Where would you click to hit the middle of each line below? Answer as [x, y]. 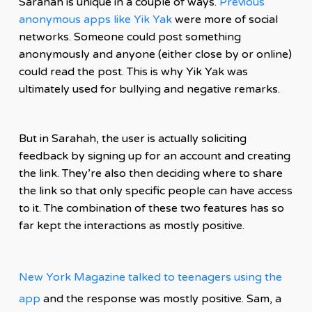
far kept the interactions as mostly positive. [131, 225]
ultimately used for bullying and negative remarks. [149, 89]
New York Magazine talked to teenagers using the [150, 277]
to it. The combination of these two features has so [151, 208]
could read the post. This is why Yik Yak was [133, 71]
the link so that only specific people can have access [155, 190]
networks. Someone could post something [130, 37]
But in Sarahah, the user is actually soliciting [132, 138]
